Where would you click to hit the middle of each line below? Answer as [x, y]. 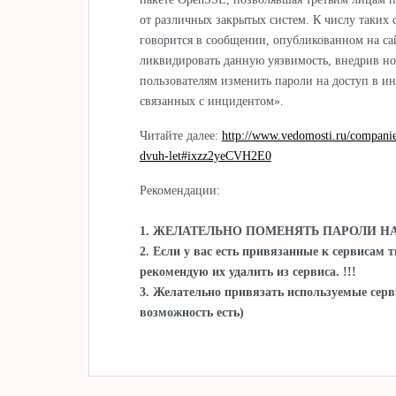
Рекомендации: [179, 190]
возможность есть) [191, 312]
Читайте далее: [180, 135]
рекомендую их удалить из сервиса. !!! [247, 271]
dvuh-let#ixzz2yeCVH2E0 [205, 156]
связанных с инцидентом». [211, 101]
